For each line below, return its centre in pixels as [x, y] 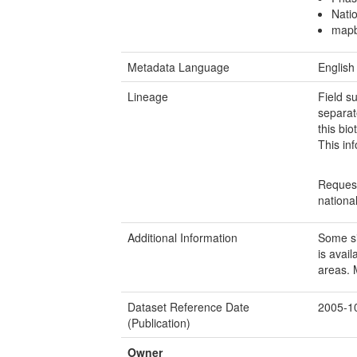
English [337, 67]
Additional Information [182, 237]
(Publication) [159, 322]
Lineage [148, 96]
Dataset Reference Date [188, 306]
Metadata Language [178, 67]
